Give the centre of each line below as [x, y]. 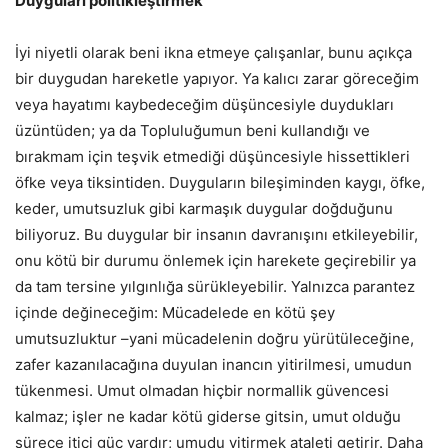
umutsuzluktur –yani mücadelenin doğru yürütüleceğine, [214, 339]
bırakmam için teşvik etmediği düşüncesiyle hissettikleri [212, 157]
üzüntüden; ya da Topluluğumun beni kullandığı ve [192, 131]
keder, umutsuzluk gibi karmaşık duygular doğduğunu [204, 209]
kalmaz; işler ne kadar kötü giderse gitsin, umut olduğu [208, 417]
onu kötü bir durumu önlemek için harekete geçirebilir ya [215, 261]
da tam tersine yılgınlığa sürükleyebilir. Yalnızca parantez [215, 287]
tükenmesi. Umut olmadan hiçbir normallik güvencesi [202, 391]
